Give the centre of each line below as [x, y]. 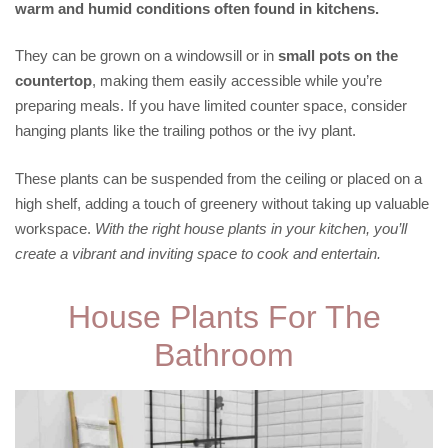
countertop [53, 80]
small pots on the [338, 55]
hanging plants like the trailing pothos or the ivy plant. [185, 130]
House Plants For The [224, 316]
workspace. [55, 228]
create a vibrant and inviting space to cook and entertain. [198, 253]
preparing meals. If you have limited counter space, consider [211, 105]
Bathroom [224, 354]
